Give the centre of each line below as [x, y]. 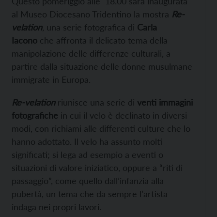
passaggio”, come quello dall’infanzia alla [88, 181]
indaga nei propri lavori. [56, 207]
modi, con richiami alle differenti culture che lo [101, 128]
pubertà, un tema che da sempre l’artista [90, 194]
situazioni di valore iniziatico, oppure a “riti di [97, 168]
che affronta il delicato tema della [102, 40]
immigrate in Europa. [51, 79]
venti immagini [165, 102]
